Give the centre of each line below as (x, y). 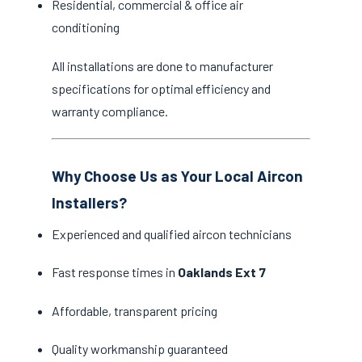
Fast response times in (115, 272)
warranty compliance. (110, 111)
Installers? (89, 202)
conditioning (86, 27)
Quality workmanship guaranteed (140, 348)
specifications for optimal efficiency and (161, 88)
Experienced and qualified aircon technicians (172, 234)
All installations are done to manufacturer (162, 65)
